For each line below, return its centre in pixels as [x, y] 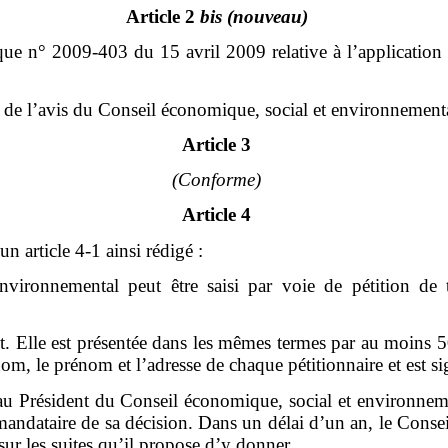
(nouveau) [267, 16]
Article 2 [162, 16]
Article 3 [217, 144]
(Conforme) [217, 180]
